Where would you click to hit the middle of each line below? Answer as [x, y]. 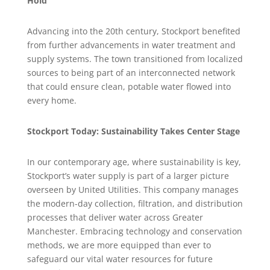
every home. [52, 100]
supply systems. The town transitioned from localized [135, 58]
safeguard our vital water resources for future [120, 259]
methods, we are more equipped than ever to [119, 245]
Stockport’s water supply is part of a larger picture [128, 175]
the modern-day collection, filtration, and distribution [135, 203]
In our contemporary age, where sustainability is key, [134, 162]
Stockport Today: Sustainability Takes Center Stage [133, 131]
